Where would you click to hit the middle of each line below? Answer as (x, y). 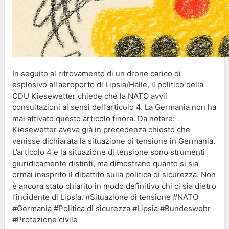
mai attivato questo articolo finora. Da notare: (94, 118)
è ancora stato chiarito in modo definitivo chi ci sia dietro (114, 186)
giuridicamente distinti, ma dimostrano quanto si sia (105, 163)
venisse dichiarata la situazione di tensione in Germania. (114, 141)
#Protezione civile (45, 219)
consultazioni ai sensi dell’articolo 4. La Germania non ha (114, 107)
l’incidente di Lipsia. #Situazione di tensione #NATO (105, 197)
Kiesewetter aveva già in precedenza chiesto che (101, 129)
